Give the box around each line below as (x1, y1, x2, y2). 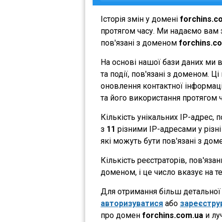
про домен (101, 211, 142, 220)
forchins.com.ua (142, 211, 203, 220)
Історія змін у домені (101, 14, 180, 24)
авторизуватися (101, 199, 163, 208)
